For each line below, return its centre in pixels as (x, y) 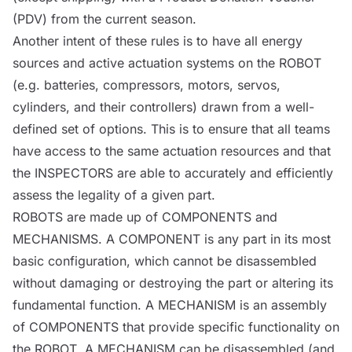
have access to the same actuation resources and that (172, 151)
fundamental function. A (85, 305)
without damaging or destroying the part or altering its (173, 283)
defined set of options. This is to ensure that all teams (171, 129)
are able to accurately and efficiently (223, 173)
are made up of (112, 217)
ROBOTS (38, 217)
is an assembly (281, 305)
